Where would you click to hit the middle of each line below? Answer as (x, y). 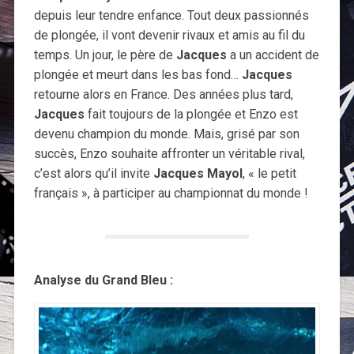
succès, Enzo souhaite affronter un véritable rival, (169, 153)
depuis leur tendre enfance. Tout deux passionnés (171, 15)
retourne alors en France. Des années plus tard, (163, 94)
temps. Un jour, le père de (105, 55)
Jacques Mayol (198, 173)
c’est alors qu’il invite (93, 173)
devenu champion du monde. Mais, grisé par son (166, 134)
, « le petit (269, 173)
